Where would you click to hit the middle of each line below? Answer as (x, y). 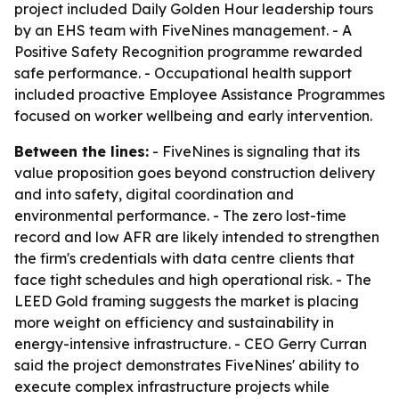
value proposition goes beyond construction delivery (195, 173)
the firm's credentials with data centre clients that (184, 258)
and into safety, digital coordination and (154, 194)
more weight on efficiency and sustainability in (174, 322)
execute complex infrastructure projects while (172, 387)
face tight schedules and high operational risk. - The (193, 280)
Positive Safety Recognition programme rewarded (188, 52)
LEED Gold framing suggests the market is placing (187, 301)
